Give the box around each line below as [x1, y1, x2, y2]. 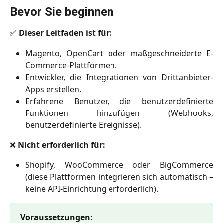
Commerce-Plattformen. [25, 59, 117, 71]
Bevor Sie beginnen [10, 5, 113, 19]
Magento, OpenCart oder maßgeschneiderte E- [25, 47, 213, 59]
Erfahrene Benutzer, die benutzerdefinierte [25, 95, 213, 107]
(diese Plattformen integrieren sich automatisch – [25, 171, 213, 183]
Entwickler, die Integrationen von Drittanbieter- [25, 71, 213, 83]
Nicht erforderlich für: [18, 139, 105, 150]
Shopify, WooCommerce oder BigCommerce [25, 159, 213, 171]
